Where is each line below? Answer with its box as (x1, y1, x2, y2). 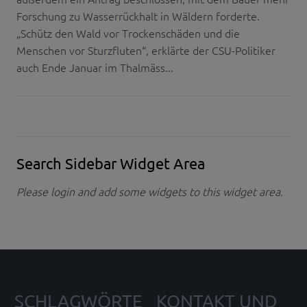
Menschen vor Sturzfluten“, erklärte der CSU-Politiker (16, 42, 275, 58)
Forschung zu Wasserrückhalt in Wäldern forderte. (16, 8, 260, 24)
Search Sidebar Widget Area (16, 154, 205, 173)
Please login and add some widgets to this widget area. (16, 184, 283, 199)
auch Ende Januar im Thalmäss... (16, 60, 173, 75)
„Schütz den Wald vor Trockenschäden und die (16, 25, 240, 41)
